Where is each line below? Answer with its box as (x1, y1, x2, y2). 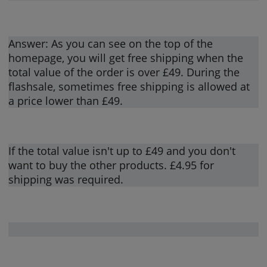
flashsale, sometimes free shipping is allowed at (8, 79, 250, 94)
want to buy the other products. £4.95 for (8, 157, 215, 172)
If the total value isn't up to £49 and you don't (8, 143, 236, 158)
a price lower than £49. (8, 93, 123, 108)
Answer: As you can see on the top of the (8, 36, 213, 51)
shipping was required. (8, 172, 124, 187)
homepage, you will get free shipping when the (8, 50, 244, 65)
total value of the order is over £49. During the (8, 64, 240, 79)
